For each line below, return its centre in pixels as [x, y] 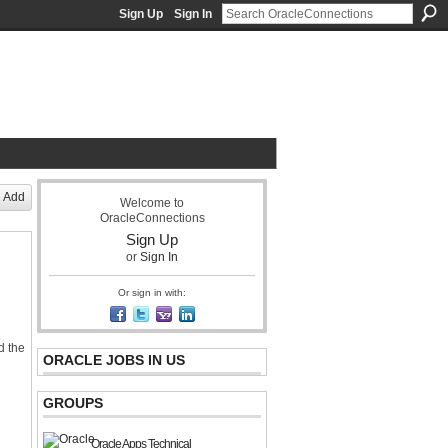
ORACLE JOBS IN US [114, 360]
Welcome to [152, 203]
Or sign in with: [152, 292]
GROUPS [73, 403]
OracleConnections [152, 218]
